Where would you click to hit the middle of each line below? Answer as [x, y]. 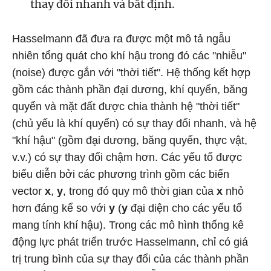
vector [28, 191]
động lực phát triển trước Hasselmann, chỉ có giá [130, 242]
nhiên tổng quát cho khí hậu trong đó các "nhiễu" [129, 55]
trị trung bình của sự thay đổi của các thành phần [130, 259]
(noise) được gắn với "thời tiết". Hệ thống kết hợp [131, 72]
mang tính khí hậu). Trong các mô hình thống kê [128, 225]
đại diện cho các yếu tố [185, 208]
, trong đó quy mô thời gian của [140, 191]
